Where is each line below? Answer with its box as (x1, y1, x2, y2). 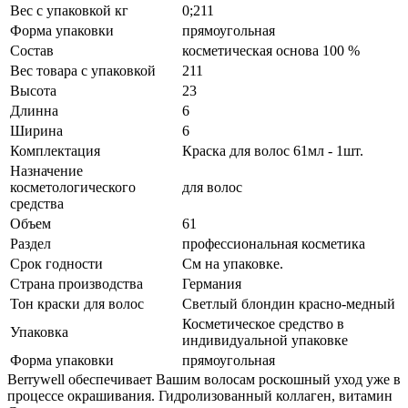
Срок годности (10, 255, 103, 271)
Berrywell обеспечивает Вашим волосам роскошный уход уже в (7, 371, 401, 387)
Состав (10, 42, 54, 58)
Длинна (10, 102, 58, 118)
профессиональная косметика (182, 235, 365, 251)
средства (10, 195, 64, 211)
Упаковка (10, 323, 68, 340)
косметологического (10, 178, 136, 195)
